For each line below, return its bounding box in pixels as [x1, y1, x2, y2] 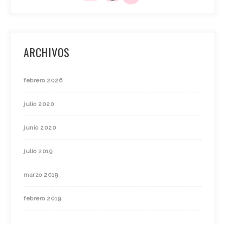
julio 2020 [24, 100, 55, 108]
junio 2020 [24, 124, 57, 132]
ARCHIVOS [24, 44, 70, 61]
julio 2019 [24, 148, 53, 155]
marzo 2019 [24, 171, 58, 179]
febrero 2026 [24, 77, 63, 84]
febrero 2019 [24, 195, 61, 202]
